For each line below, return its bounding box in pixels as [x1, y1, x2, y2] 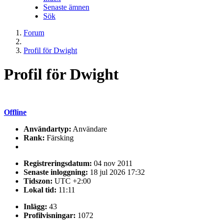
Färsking [47, 134, 74, 142]
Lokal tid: [24, 186, 56, 194]
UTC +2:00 [55, 177, 91, 186]
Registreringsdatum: [24, 159, 92, 168]
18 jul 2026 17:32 [90, 168, 145, 177]
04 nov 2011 [94, 159, 133, 168]
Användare [73, 125, 107, 134]
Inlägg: [24, 202, 49, 211]
